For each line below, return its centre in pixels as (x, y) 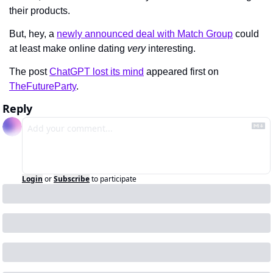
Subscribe (72, 179)
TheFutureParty (43, 86)
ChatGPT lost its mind (97, 72)
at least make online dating (68, 48)
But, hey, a (33, 34)
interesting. (172, 48)
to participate (114, 179)
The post (29, 72)
